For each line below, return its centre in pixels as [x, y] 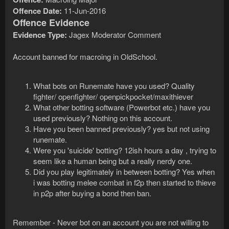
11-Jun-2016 [84, 11]
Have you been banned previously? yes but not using [121, 129]
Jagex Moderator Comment [114, 35]
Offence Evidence [51, 23]
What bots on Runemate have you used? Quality [114, 86]
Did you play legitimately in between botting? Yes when [124, 172]
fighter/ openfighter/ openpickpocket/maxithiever [113, 97]
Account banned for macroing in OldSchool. [85, 57]
